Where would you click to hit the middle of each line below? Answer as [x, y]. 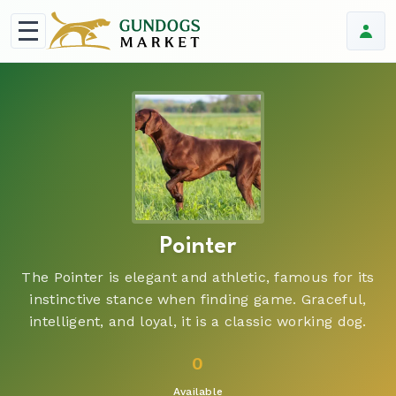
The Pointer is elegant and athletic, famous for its [198, 277]
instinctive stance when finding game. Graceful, [198, 299]
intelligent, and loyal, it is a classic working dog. [198, 321]
